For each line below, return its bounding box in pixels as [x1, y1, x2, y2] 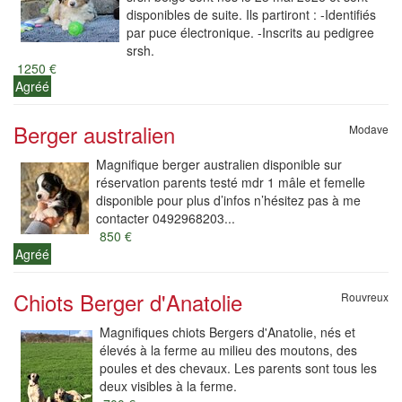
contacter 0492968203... [96, 209, 235, 227]
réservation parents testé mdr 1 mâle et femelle [96, 173, 365, 191]
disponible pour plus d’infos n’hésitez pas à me [96, 191, 361, 209]
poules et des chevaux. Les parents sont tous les [100, 359, 377, 377]
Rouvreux [341, 289, 389, 304]
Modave [349, 121, 389, 136]
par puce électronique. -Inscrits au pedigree [127, 23, 374, 41]
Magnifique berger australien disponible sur [96, 155, 342, 173]
